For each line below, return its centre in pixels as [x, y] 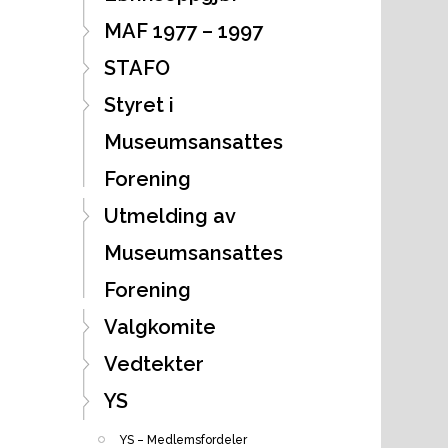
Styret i [138, 104]
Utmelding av [169, 215]
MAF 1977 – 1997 [183, 30]
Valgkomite [159, 326]
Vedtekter [153, 363]
